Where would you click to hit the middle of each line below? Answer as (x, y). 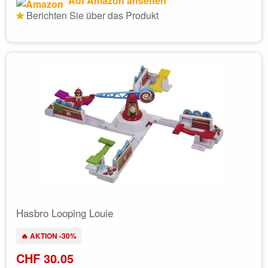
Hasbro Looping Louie (65, 212)
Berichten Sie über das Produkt (91, 15)
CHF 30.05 (45, 258)
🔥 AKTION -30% (49, 235)
